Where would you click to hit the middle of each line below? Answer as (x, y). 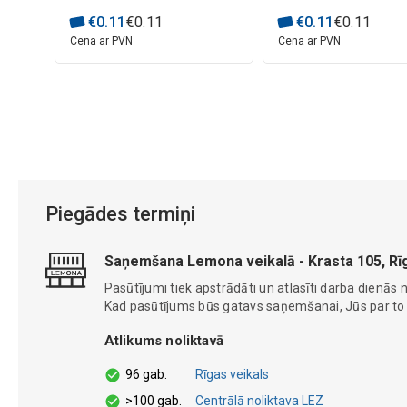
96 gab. (146, 374)
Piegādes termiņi (120, 214)
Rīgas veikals (232, 374)
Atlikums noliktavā (164, 341)
